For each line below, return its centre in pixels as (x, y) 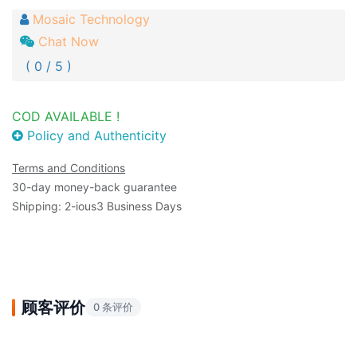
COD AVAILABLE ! (66, 116)
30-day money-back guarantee (94, 186)
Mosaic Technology (91, 19)
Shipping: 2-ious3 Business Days (97, 206)
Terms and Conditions (69, 167)
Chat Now (69, 41)
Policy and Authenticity (95, 135)
